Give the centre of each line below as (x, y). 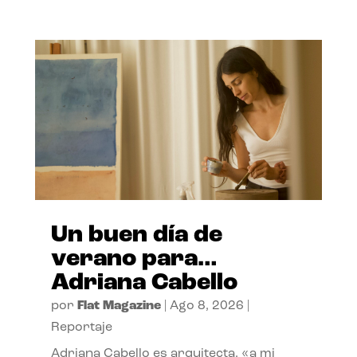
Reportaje (81, 328)
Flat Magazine (119, 306)
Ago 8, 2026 (206, 306)
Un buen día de (136, 236)
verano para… (134, 260)
